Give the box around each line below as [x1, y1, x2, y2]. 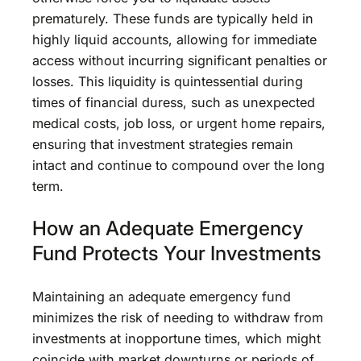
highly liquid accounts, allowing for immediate [32, 31, 317, 48]
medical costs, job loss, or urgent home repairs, [32, 114, 326, 131]
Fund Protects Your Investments [32, 241, 322, 266]
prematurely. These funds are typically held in [32, 10, 313, 27]
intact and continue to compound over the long [32, 156, 325, 173]
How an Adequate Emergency [32, 216, 303, 241]
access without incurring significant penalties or [32, 52, 327, 68]
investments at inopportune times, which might [32, 330, 321, 346]
